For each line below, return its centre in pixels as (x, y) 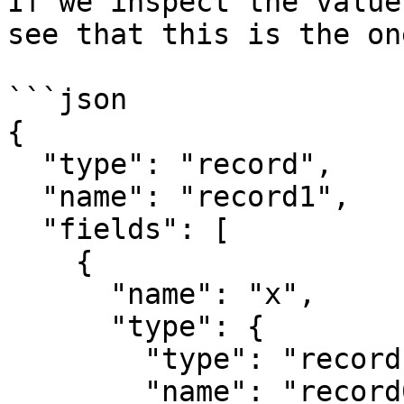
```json (67, 99)
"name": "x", (59, 294)
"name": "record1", (24, 197)
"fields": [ (24, 229)
